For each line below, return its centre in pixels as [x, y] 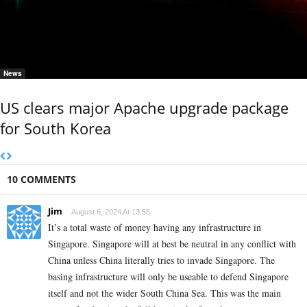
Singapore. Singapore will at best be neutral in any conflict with [172, 243]
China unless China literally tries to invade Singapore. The [161, 260]
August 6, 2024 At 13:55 [111, 211]
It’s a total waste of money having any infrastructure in [155, 227]
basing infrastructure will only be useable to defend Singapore [168, 276]
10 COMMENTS [41, 179]
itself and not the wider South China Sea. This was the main [164, 293]
